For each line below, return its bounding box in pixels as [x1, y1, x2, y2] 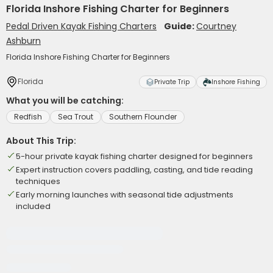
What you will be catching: [6, 94, 124, 107]
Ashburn [6, 35, 41, 47]
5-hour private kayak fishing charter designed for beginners [16, 151, 253, 162]
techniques [16, 175, 60, 187]
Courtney [196, 20, 236, 32]
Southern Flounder [109, 112, 177, 122]
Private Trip [154, 77, 190, 87]
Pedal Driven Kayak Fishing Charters [6, 20, 157, 32]
